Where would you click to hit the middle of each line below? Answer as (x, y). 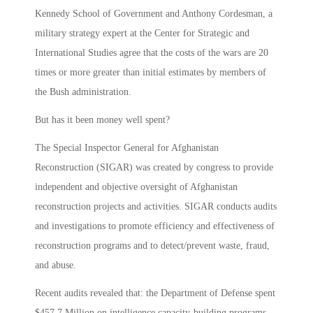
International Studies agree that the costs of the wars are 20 (152, 53)
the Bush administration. (83, 92)
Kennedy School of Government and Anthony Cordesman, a (154, 14)
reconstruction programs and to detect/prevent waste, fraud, (152, 246)
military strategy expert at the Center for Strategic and (142, 34)
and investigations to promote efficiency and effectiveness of (155, 226)
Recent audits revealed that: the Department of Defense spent (155, 293)
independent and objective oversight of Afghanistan (136, 187)
